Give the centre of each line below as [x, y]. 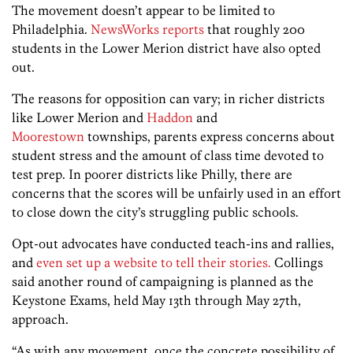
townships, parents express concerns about [210, 137]
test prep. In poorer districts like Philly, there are [152, 175]
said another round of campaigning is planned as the [163, 282]
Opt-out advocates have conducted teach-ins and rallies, [173, 244]
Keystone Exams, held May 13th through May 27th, [156, 301]
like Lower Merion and [79, 118]
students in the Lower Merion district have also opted [166, 48]
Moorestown [48, 137]
